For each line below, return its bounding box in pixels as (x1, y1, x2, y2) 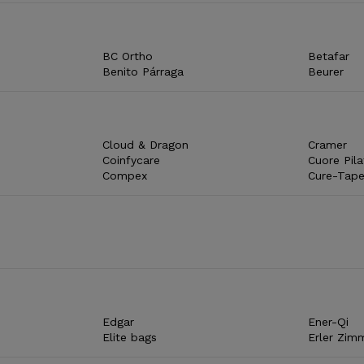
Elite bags (102, 330, 158, 344)
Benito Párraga (102, 64, 184, 78)
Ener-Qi (307, 314, 349, 328)
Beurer (307, 64, 344, 78)
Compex (102, 168, 148, 182)
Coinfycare (102, 153, 161, 167)
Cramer (307, 137, 347, 151)
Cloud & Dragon (102, 137, 189, 151)
